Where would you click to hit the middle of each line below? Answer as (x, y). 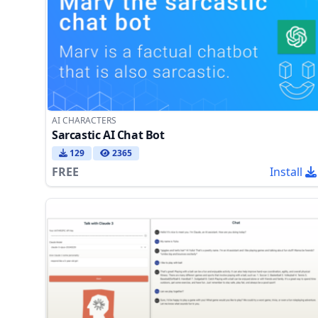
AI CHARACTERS (84, 120)
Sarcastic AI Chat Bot (108, 135)
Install (286, 171)
